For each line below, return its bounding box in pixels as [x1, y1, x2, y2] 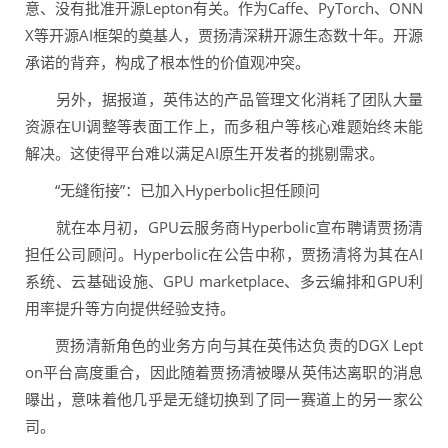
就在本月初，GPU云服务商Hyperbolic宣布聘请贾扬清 [25, 217, 423, 238]
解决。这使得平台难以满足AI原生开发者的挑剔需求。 [25, 143, 384, 164]
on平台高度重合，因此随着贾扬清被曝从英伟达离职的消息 [25, 362, 423, 383]
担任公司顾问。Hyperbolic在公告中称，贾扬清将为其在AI [25, 244, 423, 265]
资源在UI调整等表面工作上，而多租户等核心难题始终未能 [25, 116, 423, 137]
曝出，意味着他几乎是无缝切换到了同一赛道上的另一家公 [25, 389, 423, 410]
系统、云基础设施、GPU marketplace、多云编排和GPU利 [25, 271, 423, 292]
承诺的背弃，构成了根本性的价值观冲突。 [25, 52, 310, 73]
